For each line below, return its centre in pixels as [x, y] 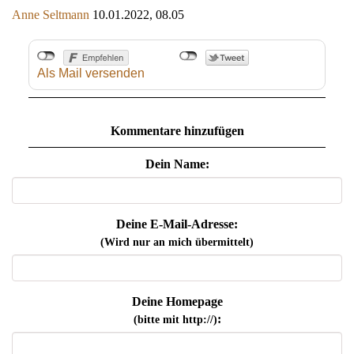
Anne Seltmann [51, 15]
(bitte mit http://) [175, 320]
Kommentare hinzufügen [177, 131]
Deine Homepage [177, 302]
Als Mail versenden [90, 73]
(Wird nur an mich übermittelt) [177, 243]
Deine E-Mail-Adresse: [177, 224]
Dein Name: [177, 164]
